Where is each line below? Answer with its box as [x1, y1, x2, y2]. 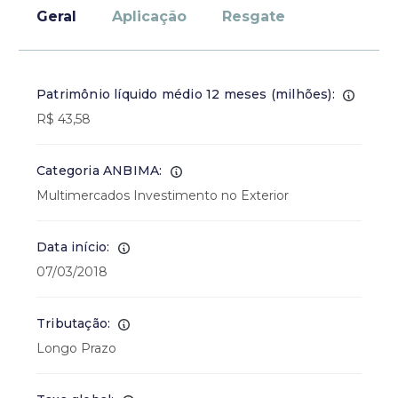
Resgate [222, 8, 285, 25]
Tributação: [36, 315, 111, 331]
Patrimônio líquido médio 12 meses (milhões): [36, 86, 335, 102]
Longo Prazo [36, 340, 116, 356]
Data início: [36, 239, 110, 255]
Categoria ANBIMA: [36, 163, 163, 179]
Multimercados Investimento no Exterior [36, 187, 289, 203]
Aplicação [112, 8, 187, 25]
